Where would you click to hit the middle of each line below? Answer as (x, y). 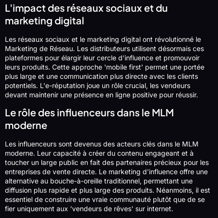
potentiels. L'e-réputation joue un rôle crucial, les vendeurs (98, 85)
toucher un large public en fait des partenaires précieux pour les (107, 163)
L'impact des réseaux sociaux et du (86, 7)
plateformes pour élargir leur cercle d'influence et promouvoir (102, 57)
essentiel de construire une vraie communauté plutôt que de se (105, 200)
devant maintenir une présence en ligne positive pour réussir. (101, 94)
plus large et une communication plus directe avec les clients (101, 76)
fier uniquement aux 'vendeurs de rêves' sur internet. (89, 209)
